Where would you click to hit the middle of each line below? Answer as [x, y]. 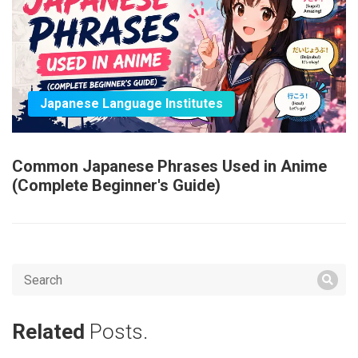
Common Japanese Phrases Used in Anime [169, 167]
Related [51, 332]
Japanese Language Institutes [131, 104]
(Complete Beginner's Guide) [116, 186]
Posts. [119, 332]
